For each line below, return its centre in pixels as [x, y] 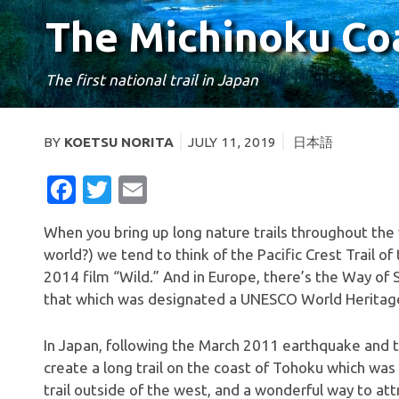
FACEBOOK [150, 189]
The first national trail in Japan [152, 79]
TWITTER [172, 189]
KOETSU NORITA [119, 142]
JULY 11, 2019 [232, 142]
